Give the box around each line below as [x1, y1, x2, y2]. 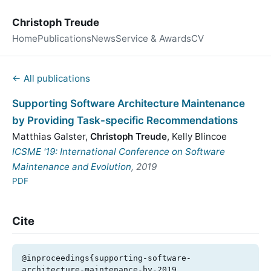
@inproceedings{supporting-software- [22, 253, 191, 263]
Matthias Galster [12, 131, 85, 143]
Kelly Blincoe [172, 131, 227, 143]
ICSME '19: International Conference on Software [12, 146, 225, 158]
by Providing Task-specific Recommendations [12, 114, 238, 127]
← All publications [12, 73, 90, 84]
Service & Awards [116, 33, 191, 44]
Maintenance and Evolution [12, 161, 131, 173]
